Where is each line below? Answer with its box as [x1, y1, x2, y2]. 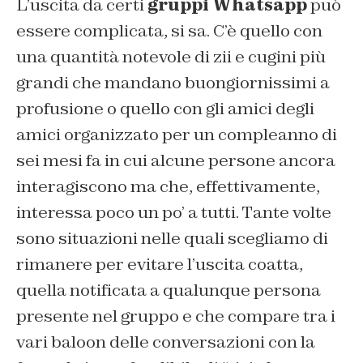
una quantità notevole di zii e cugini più [16, 46, 326, 68]
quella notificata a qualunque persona [16, 280, 321, 301]
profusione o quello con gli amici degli [16, 98, 314, 120]
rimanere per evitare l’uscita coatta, [16, 254, 303, 275]
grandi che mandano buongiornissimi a [16, 72, 330, 94]
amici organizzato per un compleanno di [16, 124, 337, 146]
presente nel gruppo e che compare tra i [16, 305, 335, 327]
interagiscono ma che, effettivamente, [16, 176, 320, 198]
